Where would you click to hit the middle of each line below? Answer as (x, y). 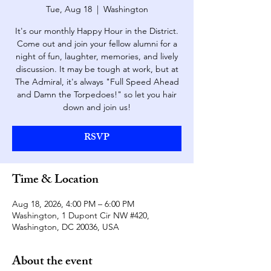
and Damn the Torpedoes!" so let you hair (97, 94)
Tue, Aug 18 (69, 9)
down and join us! (97, 107)
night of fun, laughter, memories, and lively (97, 56)
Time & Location (55, 181)
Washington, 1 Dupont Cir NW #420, (81, 215)
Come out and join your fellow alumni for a (97, 44)
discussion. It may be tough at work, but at (97, 69)
